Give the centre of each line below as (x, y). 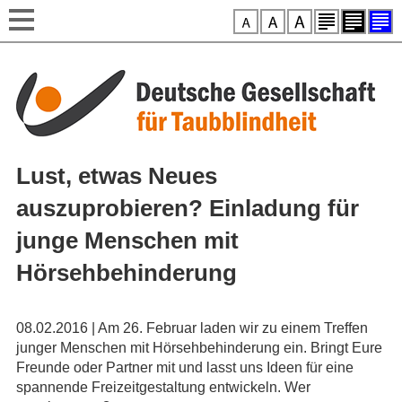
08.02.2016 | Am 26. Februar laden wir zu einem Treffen (192, 328)
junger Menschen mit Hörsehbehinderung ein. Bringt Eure (199, 348)
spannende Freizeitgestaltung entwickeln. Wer (163, 388)
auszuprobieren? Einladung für (187, 208)
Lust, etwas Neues (116, 176)
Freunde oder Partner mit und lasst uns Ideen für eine (184, 368)
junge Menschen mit (127, 240)
